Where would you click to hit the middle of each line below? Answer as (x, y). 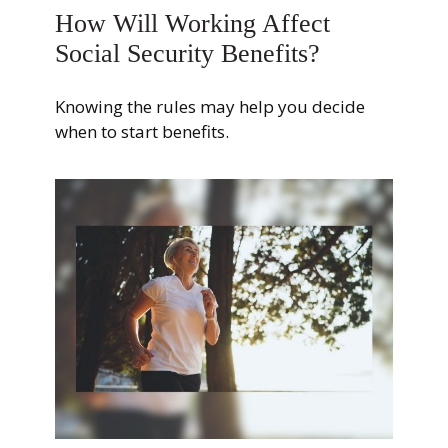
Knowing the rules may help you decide (210, 107)
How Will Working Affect (192, 23)
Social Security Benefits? (187, 53)
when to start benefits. (142, 132)
